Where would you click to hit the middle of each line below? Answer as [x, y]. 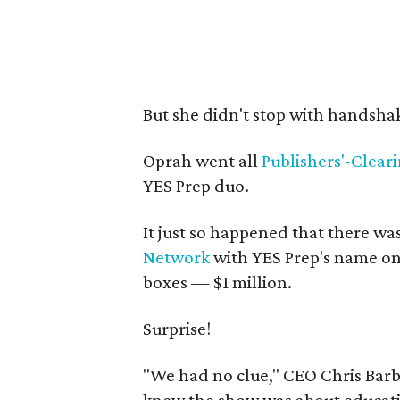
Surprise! [177, 329]
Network [176, 257]
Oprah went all [202, 161]
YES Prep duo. [196, 186]
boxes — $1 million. [217, 282]
